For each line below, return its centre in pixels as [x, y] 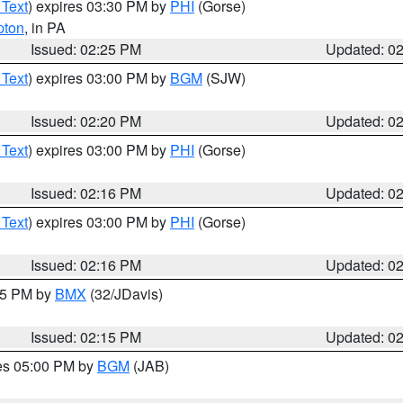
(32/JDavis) [125, 294]
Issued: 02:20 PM [86, 121]
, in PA [45, 27]
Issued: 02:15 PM [86, 337]
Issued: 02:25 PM [86, 49]
